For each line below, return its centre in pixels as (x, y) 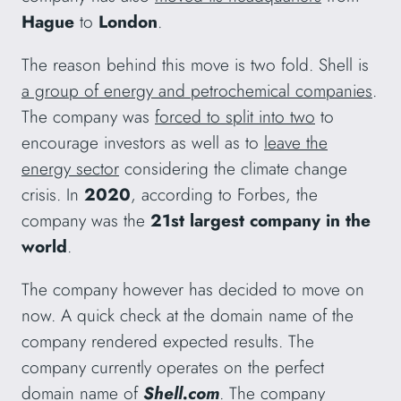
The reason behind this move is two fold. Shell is (195, 65)
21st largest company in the (260, 221)
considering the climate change (233, 169)
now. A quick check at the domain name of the (188, 316)
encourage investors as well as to (143, 143)
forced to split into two (235, 117)
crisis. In (53, 195)
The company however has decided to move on (193, 290)
